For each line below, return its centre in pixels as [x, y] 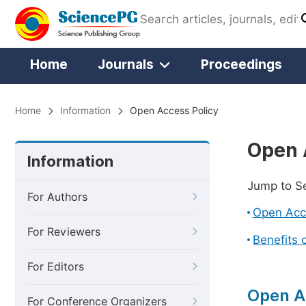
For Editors [56, 267]
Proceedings [241, 64]
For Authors [57, 197]
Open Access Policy [174, 111]
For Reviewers [64, 232]
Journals [126, 64]
